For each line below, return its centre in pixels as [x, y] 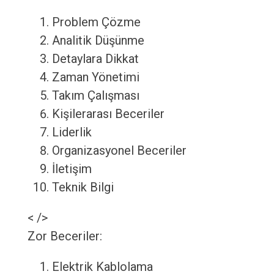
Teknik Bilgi [83, 187]
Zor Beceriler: [65, 236]
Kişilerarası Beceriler [108, 114]
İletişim [72, 169]
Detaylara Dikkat [95, 59]
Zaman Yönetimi [95, 77]
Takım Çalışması [95, 96]
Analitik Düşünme [98, 41]
